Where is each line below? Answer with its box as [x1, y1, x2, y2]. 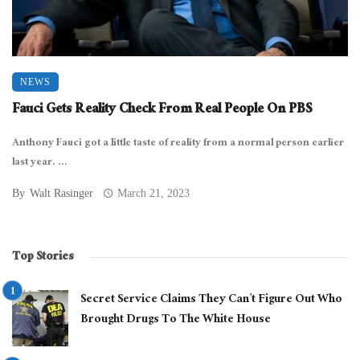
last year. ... [12, 152, 67, 174]
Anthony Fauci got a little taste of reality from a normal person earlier [12, 133, 344, 154]
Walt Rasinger [30, 186, 93, 199]
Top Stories [12, 245, 74, 269]
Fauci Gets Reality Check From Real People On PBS [12, 96, 312, 124]
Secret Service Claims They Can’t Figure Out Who [80, 288, 342, 312]
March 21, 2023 [117, 186, 190, 199]
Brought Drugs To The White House [80, 308, 271, 332]
